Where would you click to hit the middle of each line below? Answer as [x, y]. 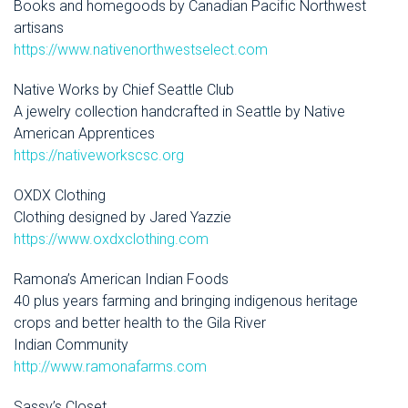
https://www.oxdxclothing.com [111, 240]
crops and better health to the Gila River [140, 323]
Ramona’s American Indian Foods [121, 280]
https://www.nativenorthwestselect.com [141, 50]
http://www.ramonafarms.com [110, 367]
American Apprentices [84, 134]
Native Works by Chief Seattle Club [124, 90]
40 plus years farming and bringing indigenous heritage [186, 301]
